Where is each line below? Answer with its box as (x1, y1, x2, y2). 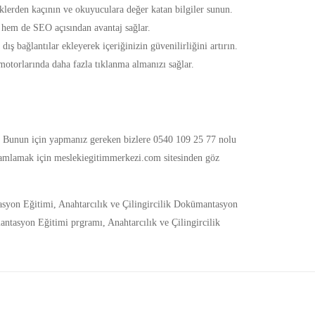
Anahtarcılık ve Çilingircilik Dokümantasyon (58, 199, 238, 210)
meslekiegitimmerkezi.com (53, 153, 161, 164)
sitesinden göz (160, 153, 219, 164)
